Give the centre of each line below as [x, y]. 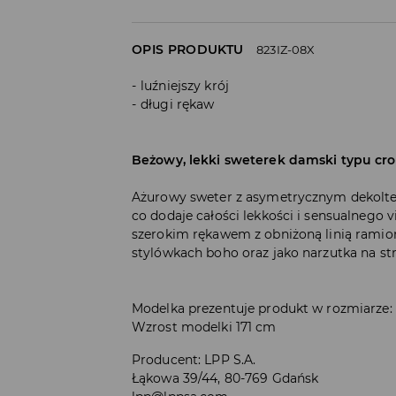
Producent [165, 359]
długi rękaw [178, 104]
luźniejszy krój [185, 85]
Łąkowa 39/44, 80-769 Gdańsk [225, 378]
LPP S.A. [230, 359]
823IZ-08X [286, 49]
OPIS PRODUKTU [188, 49]
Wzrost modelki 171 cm [204, 327]
